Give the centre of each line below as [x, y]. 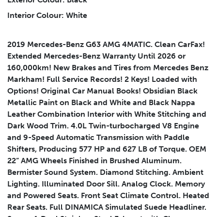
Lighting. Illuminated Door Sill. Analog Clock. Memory [106, 184]
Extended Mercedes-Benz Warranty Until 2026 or [96, 56]
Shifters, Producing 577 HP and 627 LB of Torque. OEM [107, 149]
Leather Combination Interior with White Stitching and [107, 114]
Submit [44, 50]
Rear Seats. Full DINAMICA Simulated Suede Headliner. [107, 207]
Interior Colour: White [47, 15]
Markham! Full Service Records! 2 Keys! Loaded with [102, 79]
